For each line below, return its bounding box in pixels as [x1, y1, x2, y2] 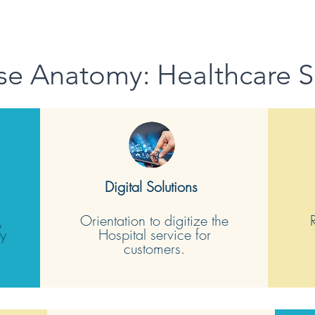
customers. [124, 238, 186, 258]
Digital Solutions [104, 176, 198, 196]
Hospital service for [98, 224, 211, 244]
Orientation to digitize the [80, 210, 229, 230]
